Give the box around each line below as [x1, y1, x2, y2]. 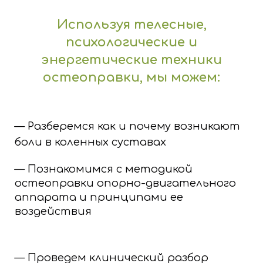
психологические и [66, 35, 197, 50]
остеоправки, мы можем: [43, 70, 220, 85]
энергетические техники [41, 53, 222, 68]
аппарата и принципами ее [15, 191, 183, 204]
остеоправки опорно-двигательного [15, 177, 236, 190]
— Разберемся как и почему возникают [15, 120, 240, 133]
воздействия [15, 205, 92, 218]
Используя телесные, [56, 18, 207, 32]
